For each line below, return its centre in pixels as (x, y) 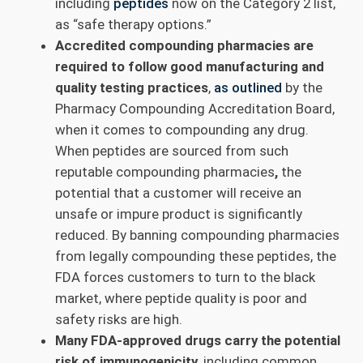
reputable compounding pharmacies (165, 171)
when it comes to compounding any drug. (182, 129)
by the (302, 87)
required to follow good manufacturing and (190, 66)
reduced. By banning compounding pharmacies (197, 235)
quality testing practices (132, 87)
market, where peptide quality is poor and (181, 298)
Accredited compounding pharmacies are (184, 45)
